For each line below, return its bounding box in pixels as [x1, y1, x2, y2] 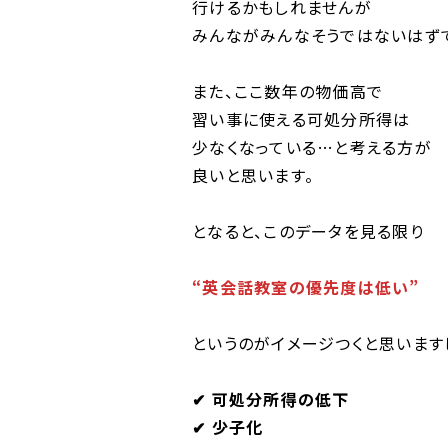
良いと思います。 [192, 163, 314, 187]
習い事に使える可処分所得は [192, 107, 411, 131]
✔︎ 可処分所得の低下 [192, 387, 350, 411]
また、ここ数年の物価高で [192, 79, 383, 103]
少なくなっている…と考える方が [192, 135, 432, 159]
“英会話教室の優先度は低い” [192, 275, 420, 299]
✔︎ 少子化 [192, 415, 264, 439]
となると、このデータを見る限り [192, 219, 424, 243]
